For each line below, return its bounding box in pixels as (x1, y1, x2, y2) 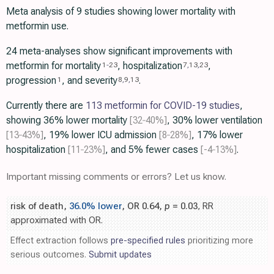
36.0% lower (69, 201, 122, 212)
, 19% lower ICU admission (43, 129, 159, 141)
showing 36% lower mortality (6, 114, 130, 127)
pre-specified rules (111, 235, 185, 246)
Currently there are (6, 100, 86, 112)
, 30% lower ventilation (167, 114, 262, 127)
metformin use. (6, 20, 68, 32)
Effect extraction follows (10, 235, 111, 246)
